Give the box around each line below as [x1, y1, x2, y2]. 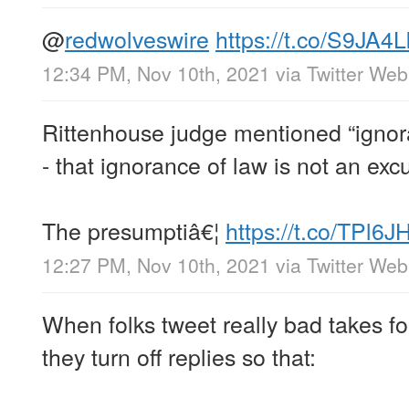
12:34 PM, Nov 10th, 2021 [42, 58, 270, 87]
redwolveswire [65, 21, 209, 55]
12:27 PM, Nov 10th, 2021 [42, 251, 270, 279]
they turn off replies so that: [42, 340, 316, 373]
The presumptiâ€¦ [42, 213, 225, 246]
